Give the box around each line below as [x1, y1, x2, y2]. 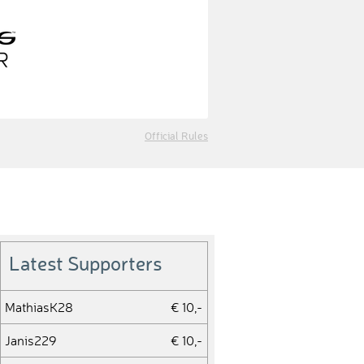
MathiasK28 [5, 299, 73, 315]
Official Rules [145, 132, 208, 142]
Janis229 [5, 332, 57, 349]
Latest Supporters [9, 256, 162, 275]
